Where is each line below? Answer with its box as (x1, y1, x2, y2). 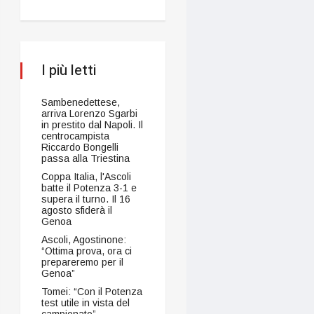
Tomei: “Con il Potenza (41, 285, 142, 297)
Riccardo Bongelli (41, 141, 118, 153)
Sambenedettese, (41, 96, 120, 108)
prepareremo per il (41, 256, 123, 268)
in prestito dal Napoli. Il (41, 118, 143, 130)
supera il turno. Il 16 (41, 193, 130, 205)
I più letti (41, 60, 96, 81)
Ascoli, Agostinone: (41, 233, 126, 245)
